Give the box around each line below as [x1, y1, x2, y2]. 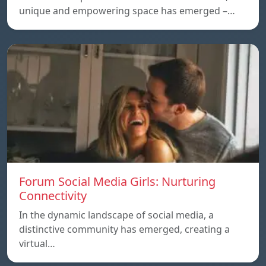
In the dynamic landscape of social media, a [19, 208, 214, 221]
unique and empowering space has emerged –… [19, 4, 235, 17]
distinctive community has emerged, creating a [19, 222, 230, 236]
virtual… [19, 236, 55, 250]
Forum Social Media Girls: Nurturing [19, 173, 216, 189]
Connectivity [19, 187, 87, 204]
